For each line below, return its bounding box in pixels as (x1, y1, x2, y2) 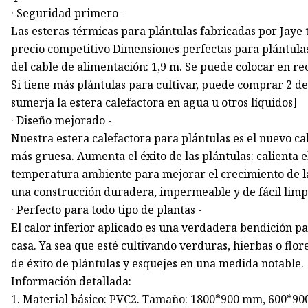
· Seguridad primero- (11, 5, 123, 21)
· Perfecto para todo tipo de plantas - (11, 202, 203, 218)
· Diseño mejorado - (11, 113, 113, 129)
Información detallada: (11, 274, 132, 289)
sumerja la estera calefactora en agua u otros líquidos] (11, 95, 298, 111)
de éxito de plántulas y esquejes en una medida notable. (11, 256, 305, 272)
